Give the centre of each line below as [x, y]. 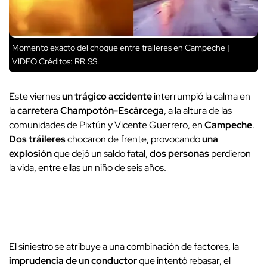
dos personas [179, 154]
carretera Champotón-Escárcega [91, 111]
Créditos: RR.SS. [68, 62]
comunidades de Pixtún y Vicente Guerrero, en [106, 125]
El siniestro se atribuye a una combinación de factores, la [124, 247]
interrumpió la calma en [201, 97]
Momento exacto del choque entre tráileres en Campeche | [121, 48]
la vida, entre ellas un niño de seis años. [88, 168]
